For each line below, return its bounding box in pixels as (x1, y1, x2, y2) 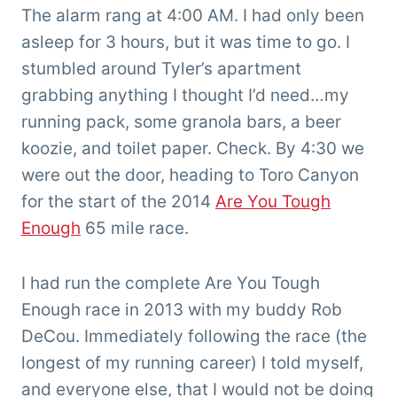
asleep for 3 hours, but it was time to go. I (21, 32, 350, 53)
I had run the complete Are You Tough (21, 273, 320, 294)
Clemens (21, 19, 77, 36)
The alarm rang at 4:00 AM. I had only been (21, 5, 364, 27)
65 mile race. (81, 218, 189, 239)
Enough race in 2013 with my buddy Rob (21, 300, 342, 321)
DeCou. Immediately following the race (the (21, 326, 367, 347)
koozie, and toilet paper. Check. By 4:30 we (21, 138, 364, 160)
